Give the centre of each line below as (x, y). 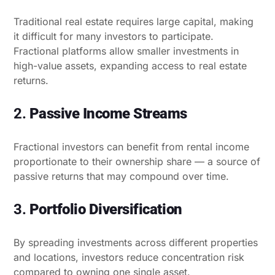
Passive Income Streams (108, 113)
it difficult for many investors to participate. (114, 36)
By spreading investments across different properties (136, 242)
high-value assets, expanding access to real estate (130, 65)
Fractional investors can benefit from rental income (131, 146)
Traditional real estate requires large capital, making (134, 21)
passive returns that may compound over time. (121, 176)
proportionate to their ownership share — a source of (137, 161)
